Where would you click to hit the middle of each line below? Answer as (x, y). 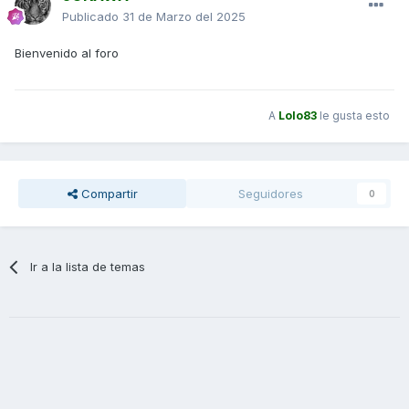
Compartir (107, 193)
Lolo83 (298, 116)
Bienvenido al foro (67, 52)
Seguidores (270, 193)
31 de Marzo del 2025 (184, 16)
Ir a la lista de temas (88, 266)
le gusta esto (353, 116)
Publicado (92, 16)
